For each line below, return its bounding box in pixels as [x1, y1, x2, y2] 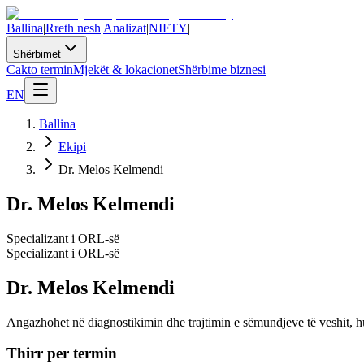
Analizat [103, 21, 146, 35]
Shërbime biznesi [178, 63, 266, 76]
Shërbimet [13, 48, 61, 60]
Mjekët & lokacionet [73, 63, 178, 76]
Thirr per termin [6, 344, 117, 362]
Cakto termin [6, 63, 73, 76]
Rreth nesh [45, 21, 101, 35]
